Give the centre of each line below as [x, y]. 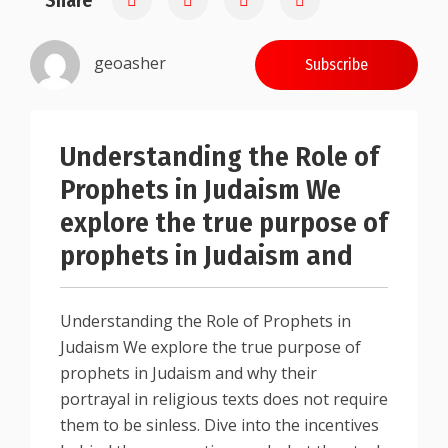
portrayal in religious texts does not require [224, 399]
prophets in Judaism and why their [188, 373]
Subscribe [336, 64]
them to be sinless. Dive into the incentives [219, 425]
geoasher [130, 63]
